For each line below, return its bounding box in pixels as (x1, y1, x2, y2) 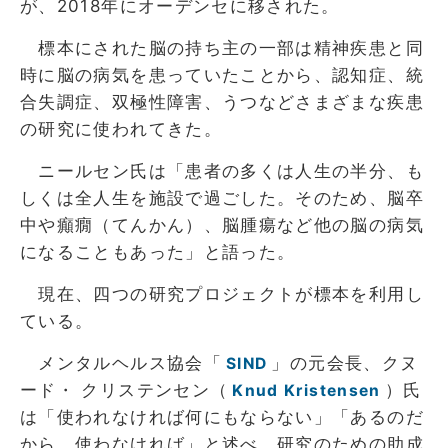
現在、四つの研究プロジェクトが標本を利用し (20, 283, 424, 304)
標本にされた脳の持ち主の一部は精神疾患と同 (20, 37, 424, 58)
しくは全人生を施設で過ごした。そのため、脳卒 (20, 187, 424, 208)
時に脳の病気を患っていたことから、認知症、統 (20, 64, 424, 85)
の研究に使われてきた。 (20, 118, 222, 139)
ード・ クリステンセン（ (20, 379, 229, 400)
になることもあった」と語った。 (20, 241, 296, 262)
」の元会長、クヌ (271, 352, 419, 373)
